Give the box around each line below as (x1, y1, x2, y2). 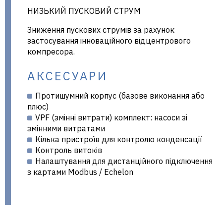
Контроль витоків (35, 145, 102, 155)
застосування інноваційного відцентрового (27, 36, 191, 46)
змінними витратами (27, 123, 105, 133)
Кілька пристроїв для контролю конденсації (35, 134, 202, 144)
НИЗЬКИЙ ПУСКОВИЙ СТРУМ (27, 6, 141, 16)
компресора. (27, 47, 75, 57)
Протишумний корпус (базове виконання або (35, 90, 205, 101)
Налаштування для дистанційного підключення (35, 156, 213, 166)
